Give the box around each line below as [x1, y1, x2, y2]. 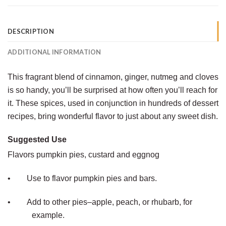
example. [32, 210, 65, 219]
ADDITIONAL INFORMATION [8, 47, 101, 56]
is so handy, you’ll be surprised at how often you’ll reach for [8, 85, 217, 94]
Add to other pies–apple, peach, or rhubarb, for [27, 197, 192, 206]
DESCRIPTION [8, 27, 54, 35]
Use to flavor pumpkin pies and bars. [27, 174, 157, 183]
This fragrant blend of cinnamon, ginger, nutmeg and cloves [8, 72, 218, 81]
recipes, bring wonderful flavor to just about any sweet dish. [8, 111, 218, 121]
